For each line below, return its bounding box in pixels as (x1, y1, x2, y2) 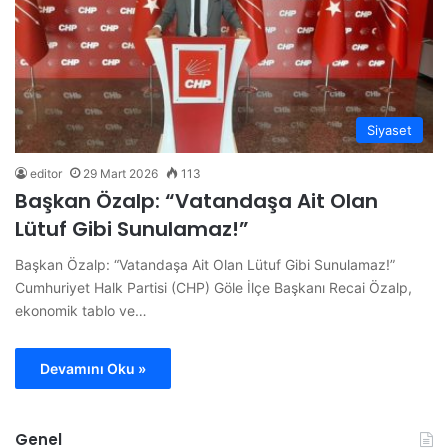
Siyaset (367, 122, 412, 139)
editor (30, 166, 62, 182)
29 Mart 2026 (83, 166, 158, 182)
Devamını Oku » (40, 360, 146, 378)
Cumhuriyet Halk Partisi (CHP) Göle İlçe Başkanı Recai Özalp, (15, 279, 412, 297)
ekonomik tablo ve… (15, 302, 147, 320)
